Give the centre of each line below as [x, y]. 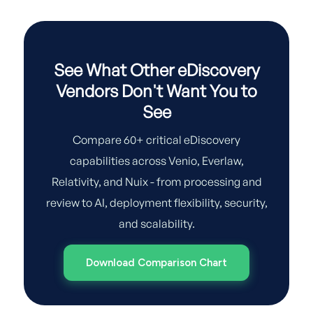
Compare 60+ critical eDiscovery [156, 140]
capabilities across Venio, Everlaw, [156, 161]
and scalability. [156, 224]
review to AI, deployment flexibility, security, [156, 203]
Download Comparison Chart [156, 263]
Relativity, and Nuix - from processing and [156, 182]
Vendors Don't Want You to [156, 91]
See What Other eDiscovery [156, 70]
